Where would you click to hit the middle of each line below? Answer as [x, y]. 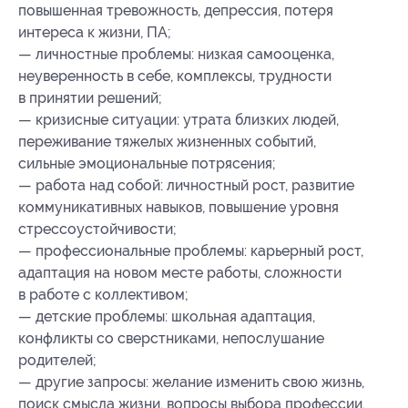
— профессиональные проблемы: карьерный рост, [191, 251]
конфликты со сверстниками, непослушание [171, 339]
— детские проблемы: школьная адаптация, [167, 317]
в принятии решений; [90, 98]
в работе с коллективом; [103, 295]
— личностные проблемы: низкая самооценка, [176, 55]
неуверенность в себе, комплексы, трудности [175, 76]
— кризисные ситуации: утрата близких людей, [178, 120]
